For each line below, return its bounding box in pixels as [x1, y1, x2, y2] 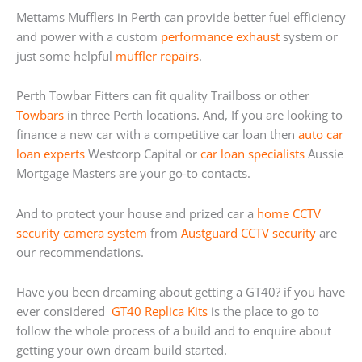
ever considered [16, 303, 108, 320]
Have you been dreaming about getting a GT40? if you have [16, 284, 345, 301]
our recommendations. [16, 243, 144, 260]
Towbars [16, 107, 64, 124]
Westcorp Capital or [85, 145, 200, 162]
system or [280, 27, 338, 44]
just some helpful [16, 47, 116, 64]
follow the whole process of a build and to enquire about [16, 322, 331, 339]
